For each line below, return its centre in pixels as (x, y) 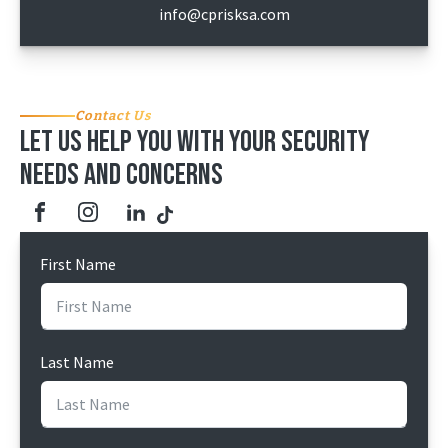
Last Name (77, 362)
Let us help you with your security (195, 142)
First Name (78, 264)
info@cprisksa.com (224, 14)
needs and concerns (121, 175)
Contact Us (113, 115)
